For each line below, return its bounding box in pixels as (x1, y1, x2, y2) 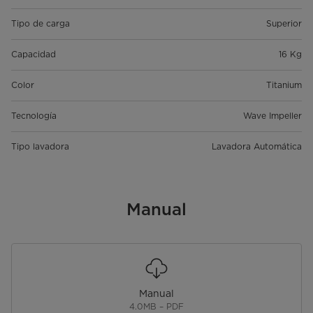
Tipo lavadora (11, 141, 69, 152)
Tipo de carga (11, 18, 70, 29)
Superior (266, 18, 302, 29)
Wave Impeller (243, 110, 302, 122)
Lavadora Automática (212, 141, 302, 152)
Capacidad (11, 49, 56, 60)
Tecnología (11, 110, 57, 122)
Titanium (266, 80, 302, 91)
